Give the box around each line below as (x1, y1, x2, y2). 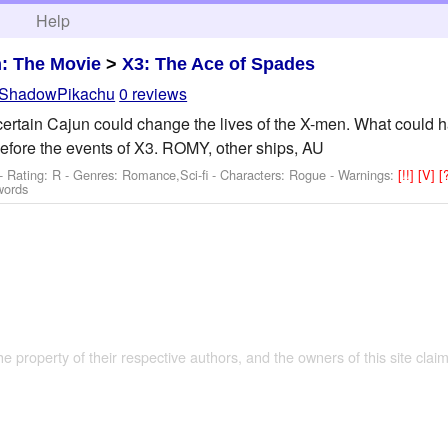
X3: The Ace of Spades (122, 53, 316, 74)
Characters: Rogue (220, 164, 327, 184)
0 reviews (119, 82, 188, 106)
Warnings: (338, 164, 399, 184)
